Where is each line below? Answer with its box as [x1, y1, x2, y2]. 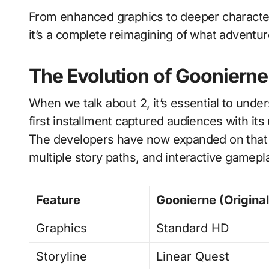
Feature [36, 193, 80, 207]
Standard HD [156, 221, 229, 235]
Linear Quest [156, 249, 230, 264]
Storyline [36, 249, 88, 264]
